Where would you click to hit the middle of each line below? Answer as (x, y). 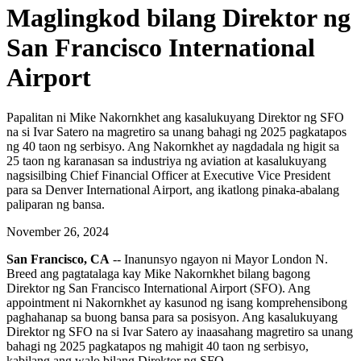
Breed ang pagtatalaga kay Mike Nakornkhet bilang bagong (158, 273)
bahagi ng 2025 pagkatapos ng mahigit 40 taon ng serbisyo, (158, 346)
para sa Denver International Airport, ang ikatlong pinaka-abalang (173, 189)
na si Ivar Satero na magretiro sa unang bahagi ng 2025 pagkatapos (176, 131)
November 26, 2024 (58, 231)
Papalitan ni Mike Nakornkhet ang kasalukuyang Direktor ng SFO (175, 117)
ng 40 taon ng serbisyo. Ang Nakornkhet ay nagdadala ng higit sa (173, 146)
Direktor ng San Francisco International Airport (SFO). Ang (158, 288)
